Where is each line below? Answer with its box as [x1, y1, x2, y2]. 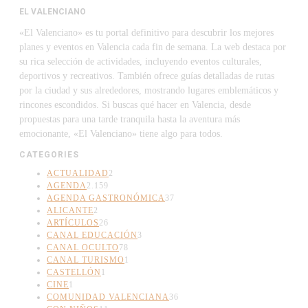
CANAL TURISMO [47, 254, 124, 265]
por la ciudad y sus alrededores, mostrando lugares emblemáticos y [19, 85, 278, 96]
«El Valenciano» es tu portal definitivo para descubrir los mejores [19, 27, 274, 38]
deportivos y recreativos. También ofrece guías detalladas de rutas [19, 70, 274, 81]
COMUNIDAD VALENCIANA [47, 291, 169, 302]
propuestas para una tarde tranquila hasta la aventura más [19, 113, 240, 124]
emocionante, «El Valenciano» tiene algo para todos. [19, 128, 223, 139]
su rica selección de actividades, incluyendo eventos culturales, [19, 56, 262, 67]
